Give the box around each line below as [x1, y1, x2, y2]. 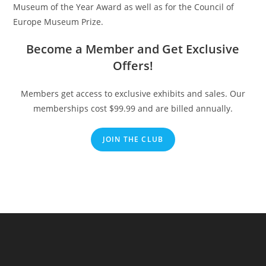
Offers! [112, 57, 153, 74]
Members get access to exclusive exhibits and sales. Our [20, 87, 245, 99]
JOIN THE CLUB [102, 134, 164, 144]
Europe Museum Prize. [13, 15, 104, 27]
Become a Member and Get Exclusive [26, 40, 240, 57]
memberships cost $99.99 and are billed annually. [33, 102, 233, 114]
